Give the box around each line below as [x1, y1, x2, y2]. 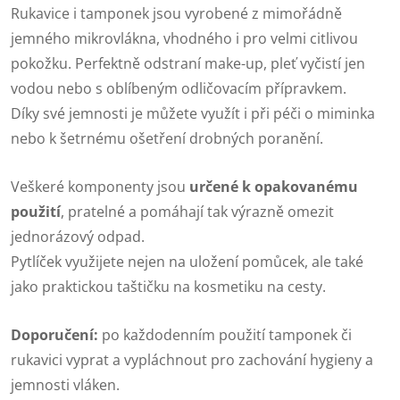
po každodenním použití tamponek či [98, 325, 352, 346]
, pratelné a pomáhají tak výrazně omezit [61, 202, 334, 222]
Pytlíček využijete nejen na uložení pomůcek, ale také [11, 252, 363, 272]
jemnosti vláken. [11, 375, 120, 396]
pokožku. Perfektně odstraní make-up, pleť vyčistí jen [11, 54, 365, 74]
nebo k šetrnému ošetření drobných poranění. [11, 129, 323, 149]
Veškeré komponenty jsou [11, 177, 189, 197]
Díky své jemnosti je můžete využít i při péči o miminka [11, 104, 375, 124]
